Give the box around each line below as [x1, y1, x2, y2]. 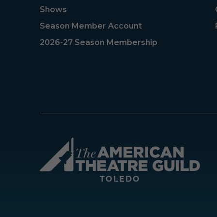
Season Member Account [40, 21, 142, 31]
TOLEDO [99, 174, 140, 184]
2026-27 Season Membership [40, 37, 157, 47]
